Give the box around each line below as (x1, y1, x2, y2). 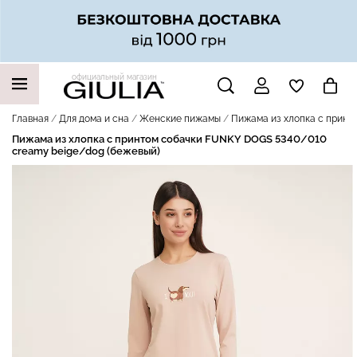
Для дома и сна (59, 112, 129, 124)
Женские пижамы (139, 112, 221, 124)
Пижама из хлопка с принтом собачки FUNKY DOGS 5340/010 (12, 132, 327, 145)
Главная (12, 112, 49, 124)
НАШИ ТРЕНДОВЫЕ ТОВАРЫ (13, 97, 194, 112)
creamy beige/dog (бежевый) (12, 144, 160, 157)
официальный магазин (71, 73, 157, 82)
